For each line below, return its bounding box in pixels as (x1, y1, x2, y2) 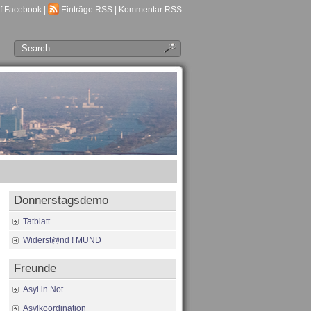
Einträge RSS (61, 5, 112, 15)
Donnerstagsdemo (14, 194, 108, 207)
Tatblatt (23, 217, 50, 226)
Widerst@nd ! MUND (23, 235, 101, 245)
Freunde (14, 262, 56, 275)
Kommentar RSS (119, 5, 182, 15)
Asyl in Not (23, 285, 63, 294)
